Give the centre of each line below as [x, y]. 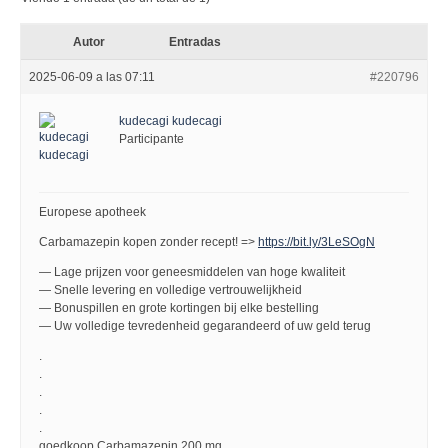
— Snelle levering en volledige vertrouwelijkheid [170, 290]
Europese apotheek [92, 212]
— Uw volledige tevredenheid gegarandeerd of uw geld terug [205, 326]
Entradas [195, 42]
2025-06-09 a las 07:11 [92, 77]
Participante [151, 139]
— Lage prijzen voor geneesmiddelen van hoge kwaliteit [192, 272]
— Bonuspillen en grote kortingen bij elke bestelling [179, 308]
